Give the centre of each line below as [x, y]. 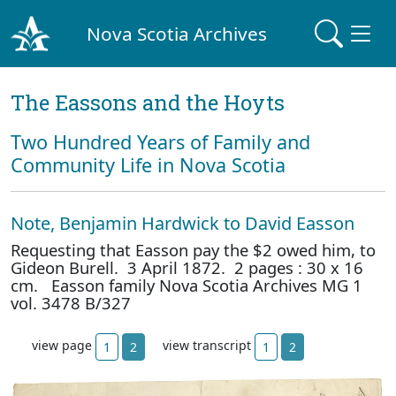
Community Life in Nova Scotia [148, 165]
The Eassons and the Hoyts [148, 103]
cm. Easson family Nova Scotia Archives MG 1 [187, 285]
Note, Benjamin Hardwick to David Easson [183, 223]
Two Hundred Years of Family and [160, 142]
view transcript [209, 346]
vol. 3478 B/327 [71, 303]
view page [64, 346]
